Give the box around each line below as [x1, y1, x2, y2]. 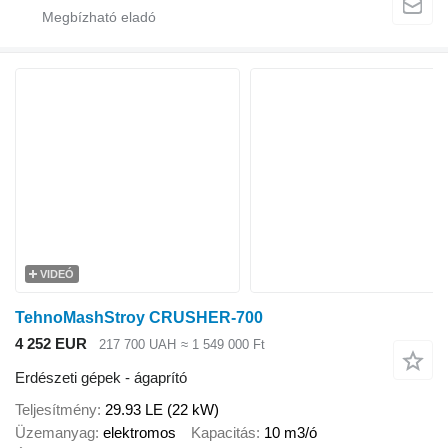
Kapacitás [191, 423, 256, 441]
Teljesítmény [15, 400, 97, 418]
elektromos [103, 423, 176, 441]
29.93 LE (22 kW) [105, 400, 219, 418]
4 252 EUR [15, 334, 87, 352]
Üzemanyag [15, 423, 95, 441]
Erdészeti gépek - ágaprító [15, 369, 187, 387]
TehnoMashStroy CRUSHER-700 [15, 308, 263, 326]
